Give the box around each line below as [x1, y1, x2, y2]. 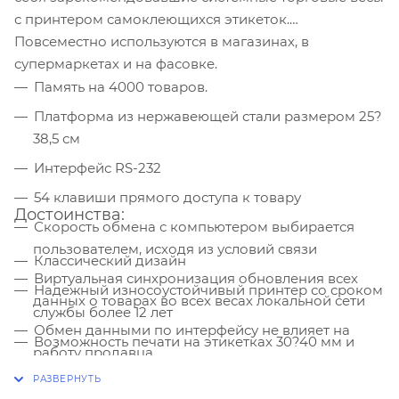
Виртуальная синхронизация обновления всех [34, 270, 358, 288]
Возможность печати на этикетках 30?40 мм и [34, 333, 354, 351]
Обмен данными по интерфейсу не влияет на [34, 322, 350, 339]
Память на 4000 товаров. [34, 78, 208, 96]
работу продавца [33, 344, 153, 362]
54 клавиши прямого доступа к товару [34, 189, 301, 207]
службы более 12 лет [33, 304, 173, 322]
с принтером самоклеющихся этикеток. [14, 11, 289, 28]
